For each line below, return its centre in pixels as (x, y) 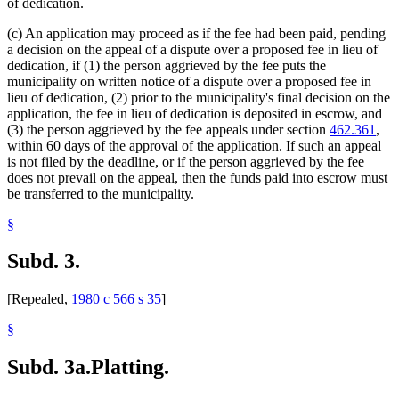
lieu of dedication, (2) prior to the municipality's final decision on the (199, 97)
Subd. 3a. (49, 367)
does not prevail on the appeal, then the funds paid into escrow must (197, 177)
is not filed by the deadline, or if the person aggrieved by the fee (186, 161)
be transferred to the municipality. (101, 193)
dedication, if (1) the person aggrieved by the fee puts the (167, 65)
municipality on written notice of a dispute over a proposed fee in (189, 81)
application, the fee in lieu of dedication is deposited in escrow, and (195, 113)
